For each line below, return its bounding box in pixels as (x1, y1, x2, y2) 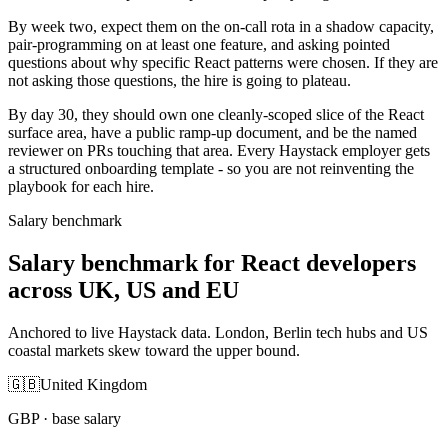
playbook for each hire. (8, 177, 154, 195)
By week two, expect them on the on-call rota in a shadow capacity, (8, 17, 434, 35)
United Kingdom (40, 375, 147, 393)
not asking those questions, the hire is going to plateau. (8, 71, 351, 89)
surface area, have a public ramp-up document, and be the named (8, 123, 417, 141)
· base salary (39, 409, 121, 427)
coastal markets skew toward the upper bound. (8, 341, 300, 359)
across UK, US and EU (8, 276, 239, 303)
